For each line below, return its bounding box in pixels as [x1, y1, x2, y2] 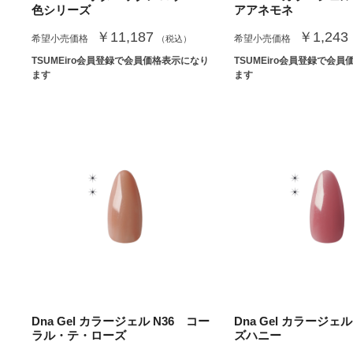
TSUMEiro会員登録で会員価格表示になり [32, 55, 209, 67]
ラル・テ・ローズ [32, 329, 126, 343]
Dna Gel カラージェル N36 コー [32, 314, 210, 329]
